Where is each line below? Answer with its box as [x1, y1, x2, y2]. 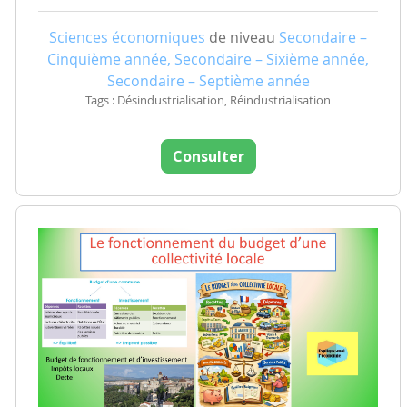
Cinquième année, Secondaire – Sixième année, [47, 49, 369, 70]
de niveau [205, 27, 279, 48]
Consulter [172, 146, 244, 167]
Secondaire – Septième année [106, 71, 310, 92]
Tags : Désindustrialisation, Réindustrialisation [85, 93, 331, 109]
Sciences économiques [49, 27, 205, 48]
